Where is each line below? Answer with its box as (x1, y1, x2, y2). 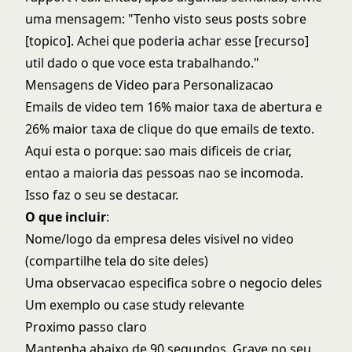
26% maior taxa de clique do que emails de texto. (25, 120, 314, 137)
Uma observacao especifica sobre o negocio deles (25, 274, 322, 291)
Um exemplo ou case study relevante (25, 296, 244, 313)
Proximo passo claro (25, 318, 147, 335)
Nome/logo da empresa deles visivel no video (25, 230, 294, 247)
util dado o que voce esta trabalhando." (25, 54, 259, 71)
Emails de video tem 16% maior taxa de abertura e (25, 98, 322, 115)
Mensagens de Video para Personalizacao (25, 76, 273, 93)
